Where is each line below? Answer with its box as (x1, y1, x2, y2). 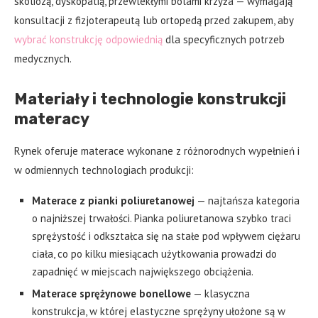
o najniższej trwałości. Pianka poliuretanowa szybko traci (32, 212, 291, 226)
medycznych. (14, 52, 72, 66)
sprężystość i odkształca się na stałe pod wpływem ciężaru (32, 229, 300, 243)
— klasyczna (191, 287, 250, 301)
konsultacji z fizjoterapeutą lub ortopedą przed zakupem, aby (14, 13, 293, 28)
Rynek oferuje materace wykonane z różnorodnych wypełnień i (14, 144, 300, 158)
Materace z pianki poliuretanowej (32, 194, 194, 208)
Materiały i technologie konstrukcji (14, 89, 286, 109)
